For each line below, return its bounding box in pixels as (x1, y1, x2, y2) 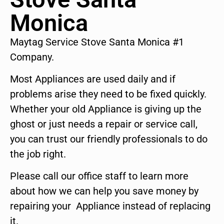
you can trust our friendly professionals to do (10, 133, 207, 145)
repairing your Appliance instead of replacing (10, 200, 210, 212)
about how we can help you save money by (10, 185, 198, 197)
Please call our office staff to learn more (10, 170, 188, 182)
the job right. (10, 148, 66, 160)
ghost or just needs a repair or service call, (10, 118, 197, 130)
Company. (10, 50, 54, 63)
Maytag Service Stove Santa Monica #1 (10, 35, 184, 48)
